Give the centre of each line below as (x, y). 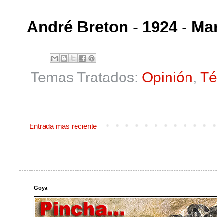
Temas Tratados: (86, 77)
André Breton (77, 27)
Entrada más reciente (63, 126)
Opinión (167, 77)
